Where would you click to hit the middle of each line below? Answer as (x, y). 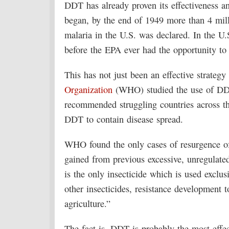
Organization (88, 89)
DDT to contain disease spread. (124, 119)
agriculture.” (87, 203)
